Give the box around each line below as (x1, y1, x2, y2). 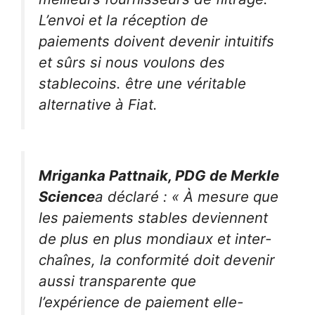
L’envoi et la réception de (39, 11, 208, 29)
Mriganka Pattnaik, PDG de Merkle (39, 166, 279, 184)
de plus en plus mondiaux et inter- (39, 229, 271, 247)
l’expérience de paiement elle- (39, 292, 243, 311)
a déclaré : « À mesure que (95, 187, 278, 205)
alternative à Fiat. (39, 96, 157, 113)
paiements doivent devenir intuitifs (39, 32, 274, 50)
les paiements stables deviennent (39, 208, 268, 226)
